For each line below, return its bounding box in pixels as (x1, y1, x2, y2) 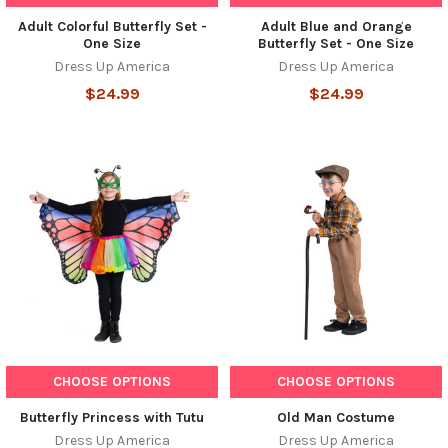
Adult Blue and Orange (260, 17, 412, 35)
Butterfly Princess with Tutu (20, 408, 204, 426)
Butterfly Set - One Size (258, 34, 414, 52)
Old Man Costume (277, 408, 395, 426)
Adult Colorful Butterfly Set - (17, 17, 207, 35)
